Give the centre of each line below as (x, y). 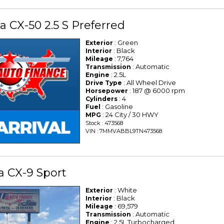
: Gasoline (117, 107)
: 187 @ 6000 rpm (157, 91)
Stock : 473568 (104, 123)
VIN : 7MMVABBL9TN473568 (124, 131)
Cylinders (102, 99)
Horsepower (107, 91)
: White (125, 190)
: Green (126, 43)
